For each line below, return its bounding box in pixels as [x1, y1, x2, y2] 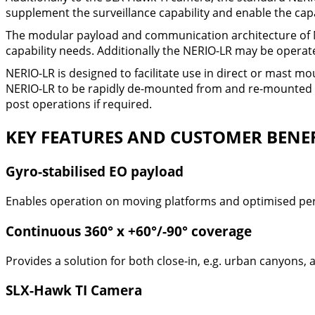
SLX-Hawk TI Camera [6, 281, 142, 300]
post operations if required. [6, 96, 152, 112]
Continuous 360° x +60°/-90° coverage [6, 221, 252, 240]
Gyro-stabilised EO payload [6, 162, 184, 181]
